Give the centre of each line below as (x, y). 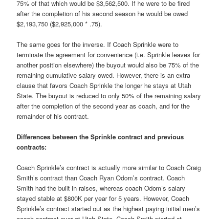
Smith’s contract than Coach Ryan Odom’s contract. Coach (101, 177)
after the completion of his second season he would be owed (102, 13)
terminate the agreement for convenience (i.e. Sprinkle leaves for (109, 54)
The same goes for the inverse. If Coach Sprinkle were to (98, 44)
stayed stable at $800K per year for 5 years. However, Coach (103, 198)
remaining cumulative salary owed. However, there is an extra (104, 75)
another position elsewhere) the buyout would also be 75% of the (108, 65)
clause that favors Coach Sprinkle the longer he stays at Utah (104, 85)
